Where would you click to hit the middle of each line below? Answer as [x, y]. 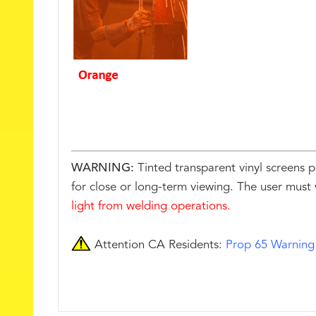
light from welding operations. [151, 207]
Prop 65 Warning [270, 245]
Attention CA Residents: [158, 245]
